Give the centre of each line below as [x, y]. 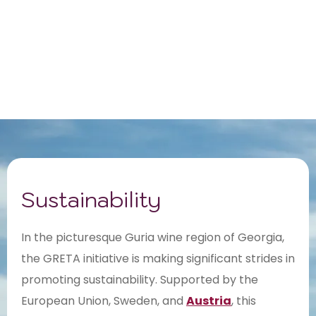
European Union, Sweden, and [104, 301]
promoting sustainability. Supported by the [140, 280]
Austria [209, 301]
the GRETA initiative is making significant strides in [158, 259]
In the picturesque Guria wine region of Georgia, [153, 238]
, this [244, 301]
